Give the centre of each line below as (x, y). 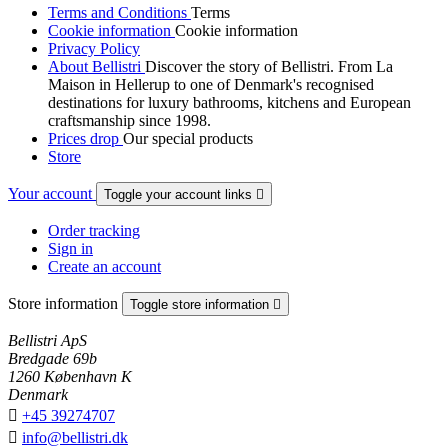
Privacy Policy (94, 48)
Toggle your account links (180, 194)
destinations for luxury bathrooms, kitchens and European (229, 102)
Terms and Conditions (119, 12)
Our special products (188, 138)
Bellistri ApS (47, 340)
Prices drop (85, 138)
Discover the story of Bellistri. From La (269, 66)
